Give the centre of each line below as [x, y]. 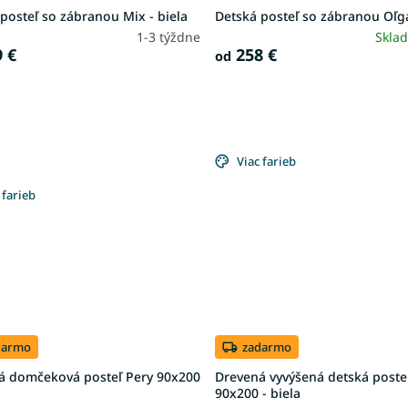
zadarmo [267, 347]
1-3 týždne [169, 36]
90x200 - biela [258, 393]
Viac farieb [267, 162]
